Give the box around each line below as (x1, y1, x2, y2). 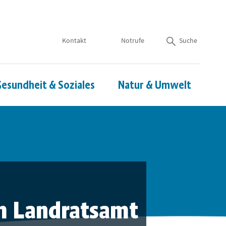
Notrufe (121, 36, 144, 45)
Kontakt (62, 36, 86, 45)
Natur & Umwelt (118, 78, 191, 92)
